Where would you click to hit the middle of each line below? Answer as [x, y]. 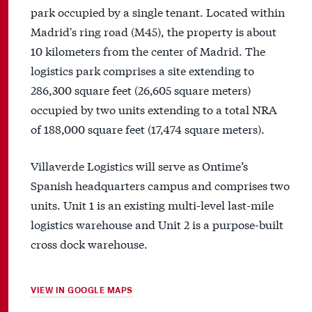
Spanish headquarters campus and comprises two [160, 185]
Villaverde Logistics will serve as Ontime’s [139, 166]
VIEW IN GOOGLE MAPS [82, 291]
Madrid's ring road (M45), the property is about [154, 31]
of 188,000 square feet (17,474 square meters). [148, 129]
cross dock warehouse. [89, 244]
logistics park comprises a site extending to [142, 70]
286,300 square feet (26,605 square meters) [141, 90]
